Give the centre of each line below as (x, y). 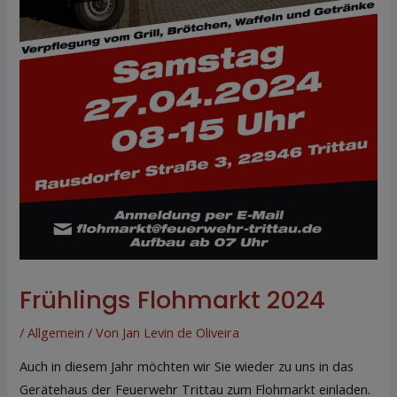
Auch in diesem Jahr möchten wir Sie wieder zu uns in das (187, 366)
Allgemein (56, 332)
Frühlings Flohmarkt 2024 (173, 300)
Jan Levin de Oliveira (181, 332)
